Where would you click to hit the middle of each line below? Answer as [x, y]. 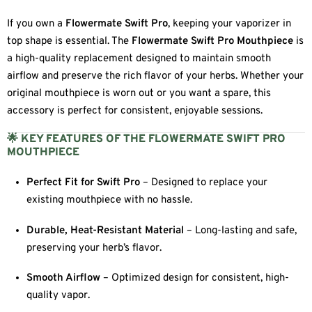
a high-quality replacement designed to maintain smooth [139, 58]
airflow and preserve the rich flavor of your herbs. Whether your [155, 76]
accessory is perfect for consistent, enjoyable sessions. [135, 111]
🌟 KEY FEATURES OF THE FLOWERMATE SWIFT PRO [146, 140]
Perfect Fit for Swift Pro [84, 182]
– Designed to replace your [204, 182]
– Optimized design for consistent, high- [195, 279]
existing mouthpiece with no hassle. [110, 200]
